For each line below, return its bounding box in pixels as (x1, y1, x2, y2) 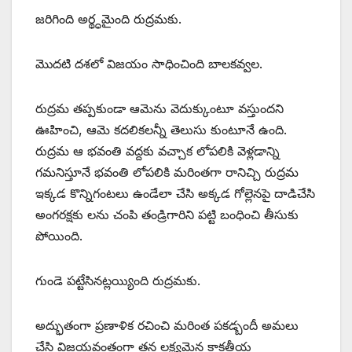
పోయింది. (35, 228, 82, 244)
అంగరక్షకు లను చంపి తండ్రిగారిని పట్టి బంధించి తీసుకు (35, 207, 299, 223)
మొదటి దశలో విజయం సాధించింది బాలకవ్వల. (35, 56, 262, 72)
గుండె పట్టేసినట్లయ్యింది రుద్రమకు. (35, 273, 200, 289)
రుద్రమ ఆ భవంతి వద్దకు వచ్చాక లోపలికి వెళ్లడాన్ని (35, 143, 280, 159)
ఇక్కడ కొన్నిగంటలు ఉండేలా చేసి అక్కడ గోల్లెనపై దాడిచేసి (35, 185, 315, 202)
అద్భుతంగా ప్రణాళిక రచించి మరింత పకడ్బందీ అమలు (35, 317, 299, 334)
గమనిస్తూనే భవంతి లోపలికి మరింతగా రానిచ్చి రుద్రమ (35, 164, 299, 181)
